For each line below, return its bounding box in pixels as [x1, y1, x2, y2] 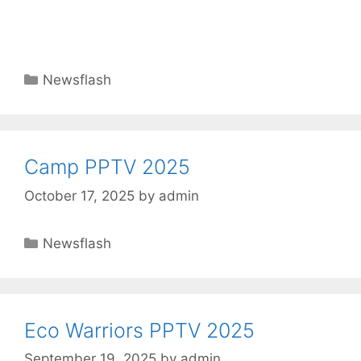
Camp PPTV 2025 [24, 155, 190, 180]
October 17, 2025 [24, 187, 135, 204]
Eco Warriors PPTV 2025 [24, 317, 255, 342]
